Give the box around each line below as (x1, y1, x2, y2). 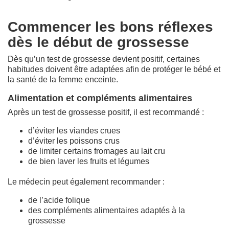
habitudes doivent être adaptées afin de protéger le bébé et (8, 64, 220, 74)
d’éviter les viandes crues (28, 126, 120, 135)
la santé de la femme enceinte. (8, 75, 118, 84)
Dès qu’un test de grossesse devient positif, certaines (8, 54, 200, 63)
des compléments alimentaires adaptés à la (28, 205, 185, 215)
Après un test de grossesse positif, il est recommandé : (8, 107, 204, 117)
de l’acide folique (28, 195, 90, 204)
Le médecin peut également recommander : (8, 177, 165, 186)
